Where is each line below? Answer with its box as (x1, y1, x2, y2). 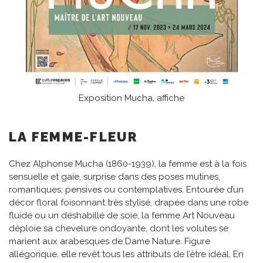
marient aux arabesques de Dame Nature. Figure (9, 236, 210, 247)
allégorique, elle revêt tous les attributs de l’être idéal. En (9, 249, 244, 260)
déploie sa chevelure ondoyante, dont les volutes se (9, 223, 228, 234)
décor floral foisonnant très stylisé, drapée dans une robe (9, 197, 248, 208)
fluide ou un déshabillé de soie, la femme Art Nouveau (9, 210, 235, 221)
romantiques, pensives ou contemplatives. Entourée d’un (9, 184, 244, 195)
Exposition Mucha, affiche (79, 92, 184, 103)
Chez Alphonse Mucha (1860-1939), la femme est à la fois (9, 159, 247, 170)
